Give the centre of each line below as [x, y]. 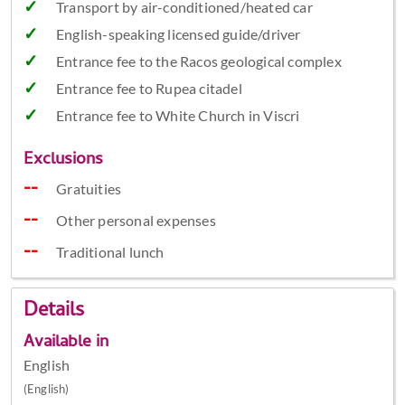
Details [53, 311]
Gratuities [89, 189]
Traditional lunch [110, 252]
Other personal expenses [136, 221]
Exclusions [63, 161]
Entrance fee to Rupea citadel [149, 89]
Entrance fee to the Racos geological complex [198, 61]
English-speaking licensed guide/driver [178, 34]
